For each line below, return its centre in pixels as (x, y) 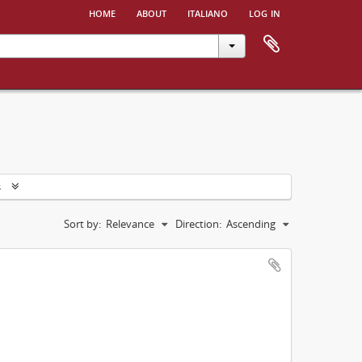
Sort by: (82, 224)
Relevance (130, 224)
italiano (208, 12)
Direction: (198, 224)
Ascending (251, 224)
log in (265, 12)
